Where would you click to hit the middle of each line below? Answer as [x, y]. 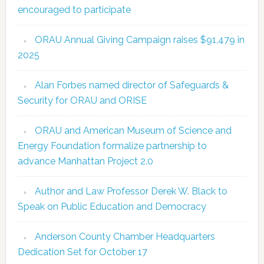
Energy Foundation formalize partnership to [112, 146]
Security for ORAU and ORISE [82, 100]
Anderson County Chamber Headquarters [125, 237]
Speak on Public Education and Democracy [112, 207]
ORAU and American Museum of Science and [133, 131]
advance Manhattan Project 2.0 [85, 161]
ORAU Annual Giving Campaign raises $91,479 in [139, 40]
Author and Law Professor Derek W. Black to [131, 191]
